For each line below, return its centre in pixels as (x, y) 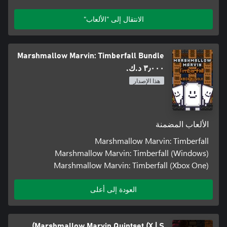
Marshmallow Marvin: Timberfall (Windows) (132, 153)
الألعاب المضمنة (182, 125)
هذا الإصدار (147, 81)
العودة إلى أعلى (113, 190)
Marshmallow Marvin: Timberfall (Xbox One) (131, 165)
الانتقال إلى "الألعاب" (113, 19)
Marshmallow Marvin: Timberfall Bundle (91, 56)
